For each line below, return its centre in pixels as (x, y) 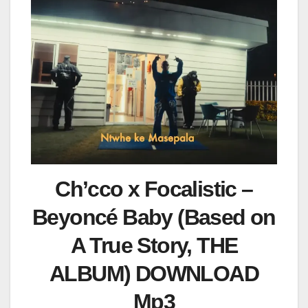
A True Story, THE (154, 246)
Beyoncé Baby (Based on (154, 218)
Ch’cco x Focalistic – (154, 189)
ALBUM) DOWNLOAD (154, 274)
